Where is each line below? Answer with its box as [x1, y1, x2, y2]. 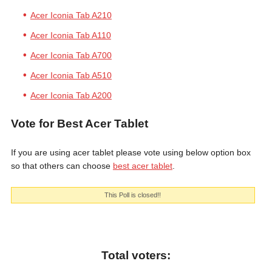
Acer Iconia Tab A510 [30, 70, 112, 80]
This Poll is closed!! [104, 191, 161, 199]
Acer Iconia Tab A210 [30, 10, 112, 20]
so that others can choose [10, 161, 113, 171]
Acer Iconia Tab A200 [30, 90, 112, 100]
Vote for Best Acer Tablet [10, 117, 148, 130]
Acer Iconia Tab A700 [30, 50, 112, 60]
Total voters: [101, 249, 171, 262]
